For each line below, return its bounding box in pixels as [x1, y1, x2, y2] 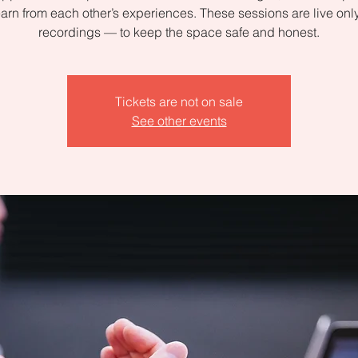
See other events [131, 113, 227, 129]
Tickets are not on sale [115, 93, 243, 109]
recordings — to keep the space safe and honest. [38, 24, 320, 40]
